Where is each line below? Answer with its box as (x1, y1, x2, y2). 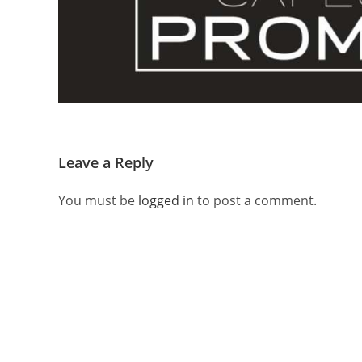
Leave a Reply (58, 152, 154, 172)
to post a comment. (194, 191, 317, 209)
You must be (58, 191, 138, 209)
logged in (138, 191, 194, 209)
